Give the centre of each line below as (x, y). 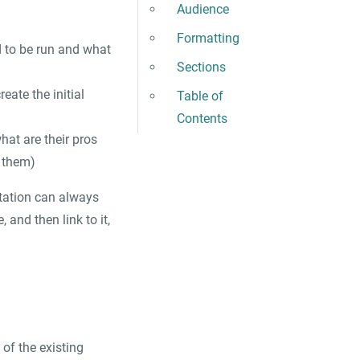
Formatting (208, 38)
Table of (200, 96)
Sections (201, 67)
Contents (202, 119)
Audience (203, 9)
